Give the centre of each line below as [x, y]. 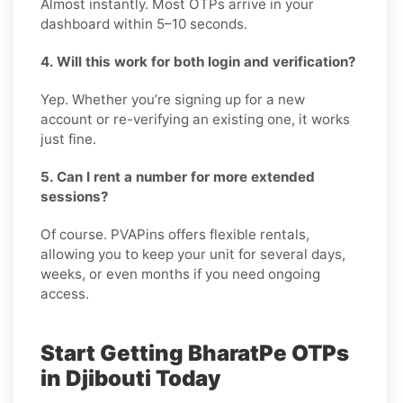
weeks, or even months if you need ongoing [180, 273]
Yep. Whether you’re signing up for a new [173, 99]
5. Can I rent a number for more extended [178, 176]
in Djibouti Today [131, 378]
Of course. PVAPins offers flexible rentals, [175, 234]
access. [65, 293]
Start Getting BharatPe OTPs [195, 353]
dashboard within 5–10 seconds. [144, 23]
